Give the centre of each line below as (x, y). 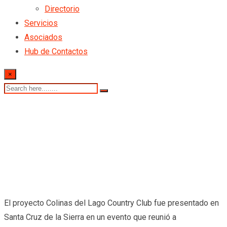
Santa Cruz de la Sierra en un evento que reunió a (90, 217)
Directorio (62, 9)
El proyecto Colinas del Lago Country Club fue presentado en (111, 203)
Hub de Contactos (56, 51)
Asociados (43, 37)
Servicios (41, 23)
